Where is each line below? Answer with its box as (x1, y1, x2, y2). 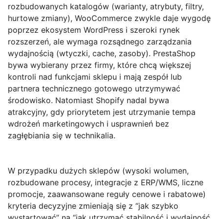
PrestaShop (153, 48, 196, 59)
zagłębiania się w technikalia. (8, 131, 115, 141)
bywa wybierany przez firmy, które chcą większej (8, 60, 191, 70)
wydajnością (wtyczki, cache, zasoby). (8, 48, 153, 59)
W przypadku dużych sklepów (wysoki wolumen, (8, 166, 189, 176)
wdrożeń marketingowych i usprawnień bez (8, 119, 169, 129)
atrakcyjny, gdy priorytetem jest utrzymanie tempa (8, 107, 196, 117)
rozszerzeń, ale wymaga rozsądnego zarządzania (8, 37, 192, 47)
